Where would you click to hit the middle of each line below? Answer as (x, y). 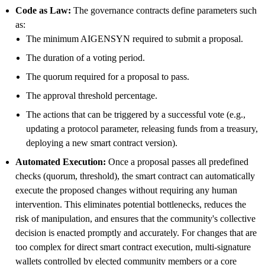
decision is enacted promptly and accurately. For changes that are (136, 232)
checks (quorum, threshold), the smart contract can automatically (135, 176)
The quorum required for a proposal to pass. (108, 76)
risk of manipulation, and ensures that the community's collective (135, 218)
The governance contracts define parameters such (164, 10)
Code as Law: (43, 10)
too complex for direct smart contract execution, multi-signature (133, 247)
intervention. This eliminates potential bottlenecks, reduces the (131, 204)
